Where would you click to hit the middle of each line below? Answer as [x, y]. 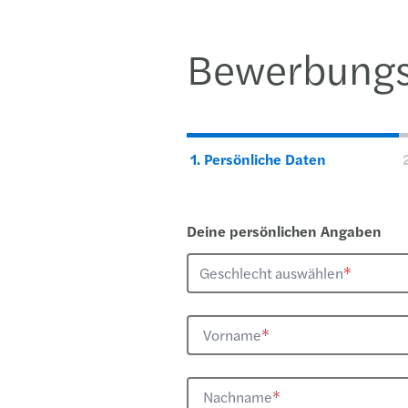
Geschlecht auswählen [271, 273]
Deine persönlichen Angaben [284, 231]
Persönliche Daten [265, 159]
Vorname [232, 335]
